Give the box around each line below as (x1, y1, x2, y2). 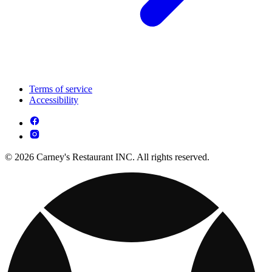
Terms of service (29, 84, 92, 94)
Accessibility (29, 95, 78, 105)
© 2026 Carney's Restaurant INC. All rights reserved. (5, 152, 209, 162)
